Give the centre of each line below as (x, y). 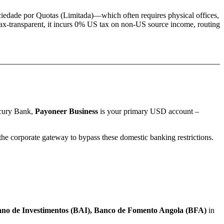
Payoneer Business (66, 111)
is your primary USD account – (148, 111)
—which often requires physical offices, (156, 15)
